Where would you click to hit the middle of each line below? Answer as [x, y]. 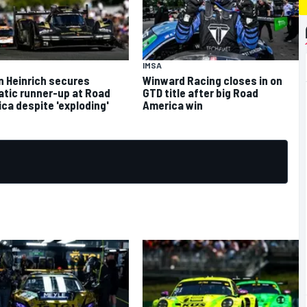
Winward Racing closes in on [212, 80]
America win [173, 105]
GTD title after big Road [200, 92]
